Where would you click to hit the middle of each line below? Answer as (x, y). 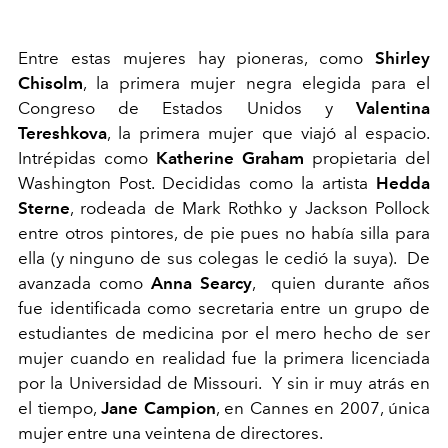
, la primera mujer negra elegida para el (256, 83)
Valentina (393, 108)
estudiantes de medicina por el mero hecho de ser (224, 333)
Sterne (44, 208)
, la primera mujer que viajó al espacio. (268, 133)
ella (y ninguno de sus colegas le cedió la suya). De (224, 258)
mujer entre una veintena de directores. (174, 433)
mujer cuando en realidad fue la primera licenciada (224, 358)
